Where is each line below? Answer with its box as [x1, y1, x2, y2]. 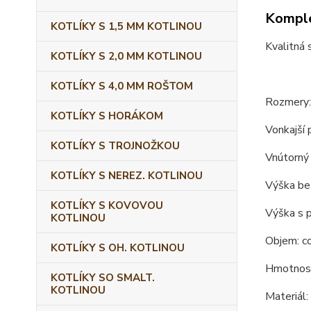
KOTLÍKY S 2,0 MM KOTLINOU [51, 49, 202, 63]
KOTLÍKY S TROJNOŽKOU [51, 139, 180, 153]
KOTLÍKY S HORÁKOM [51, 109, 163, 123]
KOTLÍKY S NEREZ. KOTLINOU [51, 169, 203, 183]
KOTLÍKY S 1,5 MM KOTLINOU [51, 19, 202, 33]
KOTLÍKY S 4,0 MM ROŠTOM [51, 79, 193, 93]
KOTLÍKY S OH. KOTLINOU [51, 241, 185, 255]
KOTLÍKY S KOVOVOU [51, 199, 163, 212]
